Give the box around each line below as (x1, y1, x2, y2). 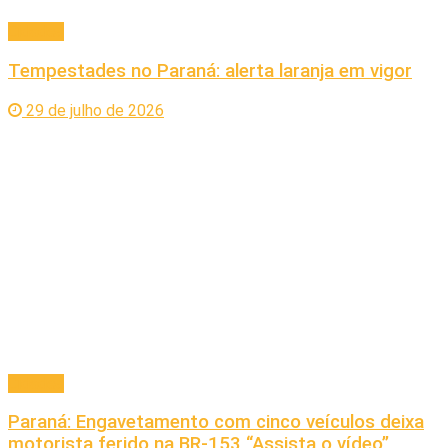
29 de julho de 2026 (22, 100, 164, 120)
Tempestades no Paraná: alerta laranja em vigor (8, 59, 412, 82)
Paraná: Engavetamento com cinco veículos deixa (8, 411, 424, 434)
